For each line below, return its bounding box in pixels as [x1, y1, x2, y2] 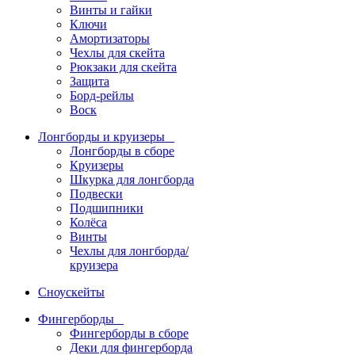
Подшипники [70, 201, 143, 216]
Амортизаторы [70, 32, 150, 46]
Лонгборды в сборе [70, 144, 174, 158]
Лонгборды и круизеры [38, 130, 165, 144]
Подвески [70, 187, 123, 201]
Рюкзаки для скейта [70, 60, 177, 74]
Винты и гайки [70, 3, 152, 17]
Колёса [70, 216, 107, 230]
